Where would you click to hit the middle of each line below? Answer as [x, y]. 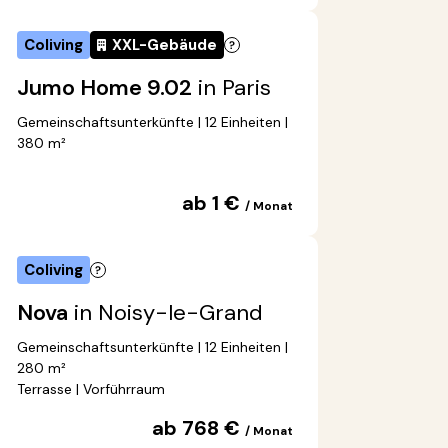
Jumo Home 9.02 [104, 88]
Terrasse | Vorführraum [91, 389]
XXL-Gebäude [164, 45]
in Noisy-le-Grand [165, 313]
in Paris [231, 88]
